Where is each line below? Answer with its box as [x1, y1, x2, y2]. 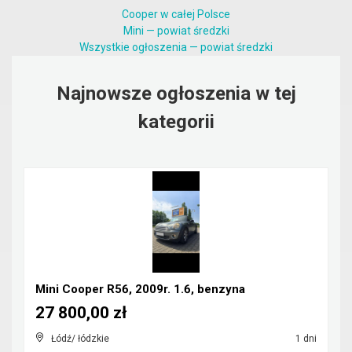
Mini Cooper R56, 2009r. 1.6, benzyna [35, 282, 245, 296]
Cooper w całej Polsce [122, 8, 230, 20]
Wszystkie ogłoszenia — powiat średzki [79, 41, 273, 53]
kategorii [137, 111, 214, 133]
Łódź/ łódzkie [51, 333, 109, 344]
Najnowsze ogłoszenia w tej [56, 82, 296, 104]
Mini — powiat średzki [123, 24, 229, 37]
